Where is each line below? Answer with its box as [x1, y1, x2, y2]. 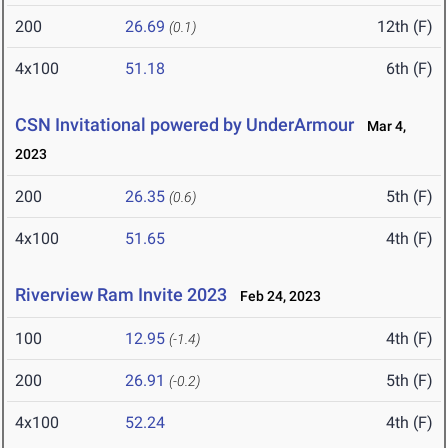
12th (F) [377, 17, 433, 37]
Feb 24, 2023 [231, 288, 321, 305]
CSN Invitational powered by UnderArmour [15, 114, 354, 136]
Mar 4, [358, 118, 406, 135]
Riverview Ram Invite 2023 [15, 284, 227, 306]
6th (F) [386, 59, 433, 79]
